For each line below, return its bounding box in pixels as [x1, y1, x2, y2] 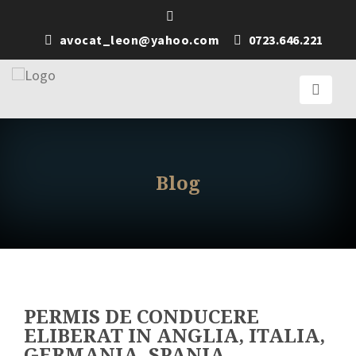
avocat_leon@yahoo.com [59, 32, 220, 48]
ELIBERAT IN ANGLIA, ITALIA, [24, 325, 325, 347]
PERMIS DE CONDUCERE [24, 306, 259, 328]
